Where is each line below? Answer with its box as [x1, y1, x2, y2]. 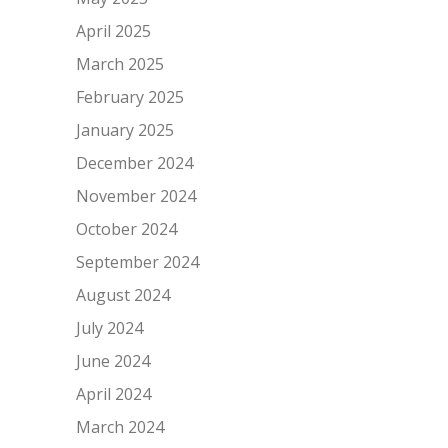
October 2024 [75, 218, 177, 240]
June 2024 [75, 350, 150, 372]
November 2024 [75, 185, 196, 207]
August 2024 [75, 284, 170, 306]
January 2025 [75, 119, 174, 141]
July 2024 [75, 317, 143, 339]
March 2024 [75, 416, 164, 438]
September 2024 [75, 251, 199, 273]
